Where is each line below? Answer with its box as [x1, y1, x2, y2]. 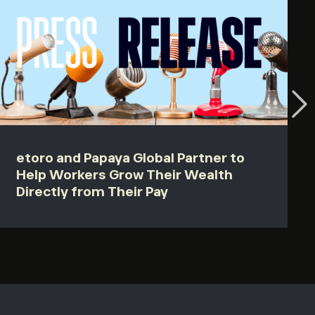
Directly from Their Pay [16, 184, 168, 200]
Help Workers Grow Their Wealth [16, 167, 233, 183]
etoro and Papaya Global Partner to [16, 150, 245, 166]
